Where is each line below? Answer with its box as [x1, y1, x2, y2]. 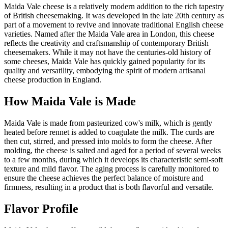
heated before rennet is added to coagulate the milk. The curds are [4, 128, 214, 137]
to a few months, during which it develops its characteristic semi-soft [4, 155, 223, 164]
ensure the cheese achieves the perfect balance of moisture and [4, 174, 204, 183]
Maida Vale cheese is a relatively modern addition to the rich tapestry [4, 2, 224, 11]
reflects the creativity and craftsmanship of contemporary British [4, 39, 209, 48]
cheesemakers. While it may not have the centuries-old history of [4, 48, 211, 57]
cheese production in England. [4, 75, 101, 84]
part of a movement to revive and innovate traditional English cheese [4, 20, 223, 30]
